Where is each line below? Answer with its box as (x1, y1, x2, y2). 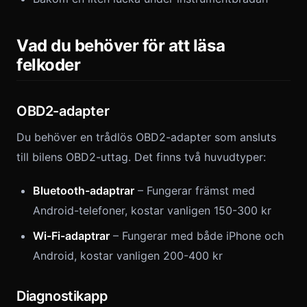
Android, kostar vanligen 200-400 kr (33, 249, 223, 262)
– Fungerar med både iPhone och (110, 229, 284, 243)
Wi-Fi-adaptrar (33, 229, 110, 243)
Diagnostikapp (16, 288, 108, 304)
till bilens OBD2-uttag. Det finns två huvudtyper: (16, 150, 266, 164)
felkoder (16, 55, 81, 75)
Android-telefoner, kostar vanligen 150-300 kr (33, 204, 271, 217)
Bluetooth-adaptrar (33, 184, 134, 197)
